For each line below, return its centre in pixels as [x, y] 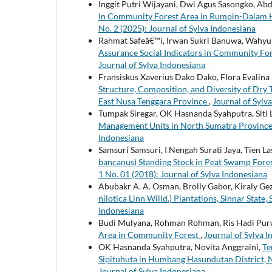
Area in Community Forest [149, 234]
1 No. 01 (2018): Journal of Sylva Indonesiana [183, 174]
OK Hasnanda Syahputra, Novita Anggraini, [180, 246]
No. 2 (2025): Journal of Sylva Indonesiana [177, 28]
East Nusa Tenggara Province [154, 101]
